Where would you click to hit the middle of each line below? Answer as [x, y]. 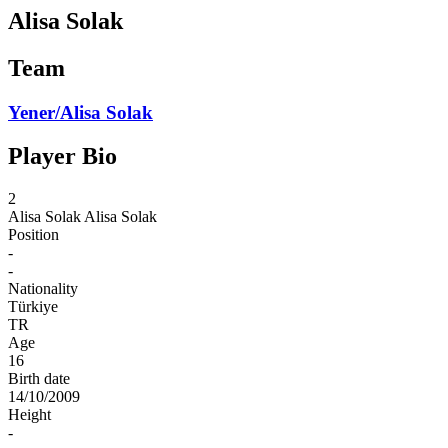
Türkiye [33, 307]
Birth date [39, 379]
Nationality [43, 289]
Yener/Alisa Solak [80, 112]
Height [29, 415]
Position [33, 235]
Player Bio [62, 156]
